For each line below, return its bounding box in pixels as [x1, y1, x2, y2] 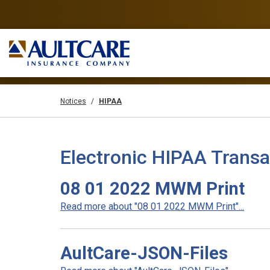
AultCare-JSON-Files [60, 243, 228, 263]
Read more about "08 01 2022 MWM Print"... [60, 201, 244, 212]
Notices [60, 97, 86, 105]
